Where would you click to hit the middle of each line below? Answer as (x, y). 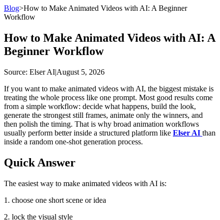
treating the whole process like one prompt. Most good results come (108, 97)
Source (15, 72)
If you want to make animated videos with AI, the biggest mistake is (109, 88)
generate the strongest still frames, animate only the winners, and (103, 115)
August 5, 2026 (81, 72)
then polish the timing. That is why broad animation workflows (101, 124)
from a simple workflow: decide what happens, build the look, (100, 106)
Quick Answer (40, 162)
